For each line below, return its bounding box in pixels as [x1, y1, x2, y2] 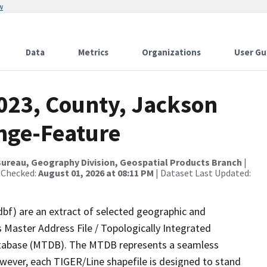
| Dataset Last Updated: [154, 167, 251, 179]
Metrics [78, 46, 108, 58]
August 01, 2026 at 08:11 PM [38, 167, 154, 179]
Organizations [142, 46, 201, 58]
